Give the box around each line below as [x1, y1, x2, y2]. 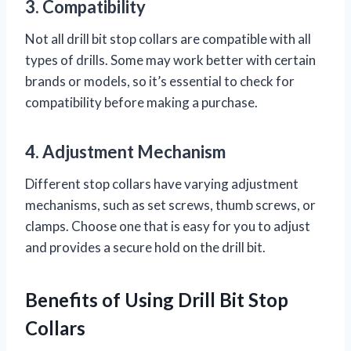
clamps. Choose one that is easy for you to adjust [25, 217, 310, 234]
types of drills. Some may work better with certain [25, 51, 316, 68]
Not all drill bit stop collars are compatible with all [25, 30, 311, 47]
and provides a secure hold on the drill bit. [25, 238, 266, 255]
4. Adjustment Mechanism [25, 140, 226, 162]
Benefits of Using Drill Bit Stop [25, 288, 288, 311]
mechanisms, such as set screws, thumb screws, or [25, 196, 316, 213]
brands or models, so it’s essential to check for [25, 72, 295, 89]
